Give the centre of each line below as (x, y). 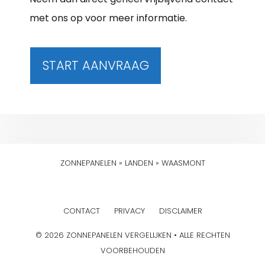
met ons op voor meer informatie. (108, 18)
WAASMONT (183, 163)
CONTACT (81, 211)
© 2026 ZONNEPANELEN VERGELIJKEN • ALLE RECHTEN (132, 235)
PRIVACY (129, 211)
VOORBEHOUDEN (132, 250)
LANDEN (139, 163)
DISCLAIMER (180, 211)
